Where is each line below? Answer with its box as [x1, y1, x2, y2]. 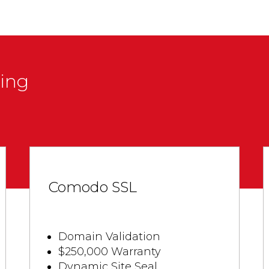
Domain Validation [58, 230, 161, 243]
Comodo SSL [48, 178, 138, 196]
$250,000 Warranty [58, 245, 162, 258]
